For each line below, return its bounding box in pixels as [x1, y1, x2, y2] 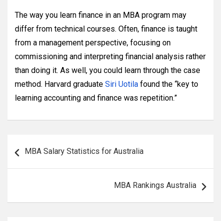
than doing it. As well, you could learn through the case [15, 66, 200, 75]
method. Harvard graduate [15, 79, 105, 89]
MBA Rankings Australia [114, 181, 196, 190]
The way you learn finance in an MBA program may [15, 10, 186, 20]
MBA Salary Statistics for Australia [25, 147, 144, 156]
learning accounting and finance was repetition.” [15, 93, 177, 103]
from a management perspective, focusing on [15, 38, 171, 47]
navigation [7, 150, 65, 165]
